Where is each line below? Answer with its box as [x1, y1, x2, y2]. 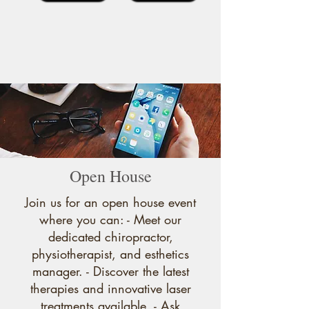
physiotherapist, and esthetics [32, 246, 189, 262]
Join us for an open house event [25, 194, 196, 210]
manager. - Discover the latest [32, 263, 189, 279]
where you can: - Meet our [39, 211, 181, 228]
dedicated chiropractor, [48, 228, 173, 245]
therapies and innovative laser [30, 280, 191, 297]
